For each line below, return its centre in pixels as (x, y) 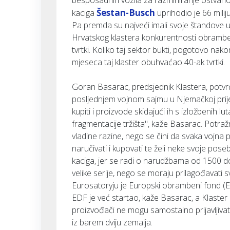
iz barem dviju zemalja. (112, 222)
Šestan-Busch (126, 13)
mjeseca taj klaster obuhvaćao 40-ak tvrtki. (148, 62)
